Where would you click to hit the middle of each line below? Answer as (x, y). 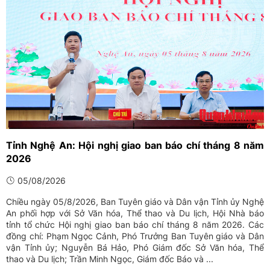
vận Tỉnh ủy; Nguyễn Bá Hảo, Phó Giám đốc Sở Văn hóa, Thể (135, 248)
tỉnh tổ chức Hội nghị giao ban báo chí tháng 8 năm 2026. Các (135, 225)
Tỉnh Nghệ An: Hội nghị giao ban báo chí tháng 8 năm (135, 146)
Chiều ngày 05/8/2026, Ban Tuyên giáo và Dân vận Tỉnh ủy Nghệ (135, 202)
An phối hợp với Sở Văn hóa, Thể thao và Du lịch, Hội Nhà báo (135, 213)
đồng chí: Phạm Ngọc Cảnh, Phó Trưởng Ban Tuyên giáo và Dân (135, 236)
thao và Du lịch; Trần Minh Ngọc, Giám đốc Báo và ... (110, 259)
